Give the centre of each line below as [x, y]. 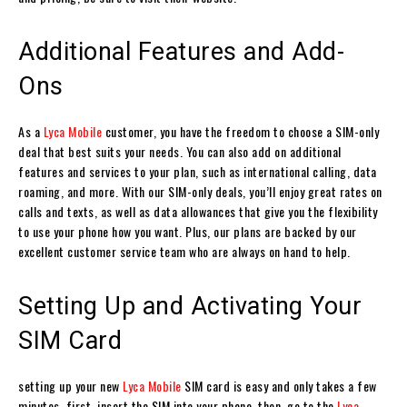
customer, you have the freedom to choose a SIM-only [240, 131]
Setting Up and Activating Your [190, 306]
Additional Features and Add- [181, 51]
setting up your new [69, 385]
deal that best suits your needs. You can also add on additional [180, 151]
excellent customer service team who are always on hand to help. [184, 251]
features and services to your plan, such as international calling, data [198, 171]
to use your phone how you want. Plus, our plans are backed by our [188, 231]
